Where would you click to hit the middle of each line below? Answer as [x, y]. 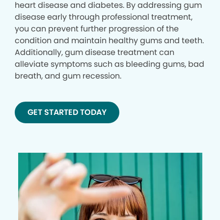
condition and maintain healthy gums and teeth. [109, 41]
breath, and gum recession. [68, 76]
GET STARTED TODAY [67, 112]
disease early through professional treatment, [104, 17]
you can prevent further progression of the [97, 29]
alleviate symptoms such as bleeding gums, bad [110, 64]
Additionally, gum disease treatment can [95, 53]
